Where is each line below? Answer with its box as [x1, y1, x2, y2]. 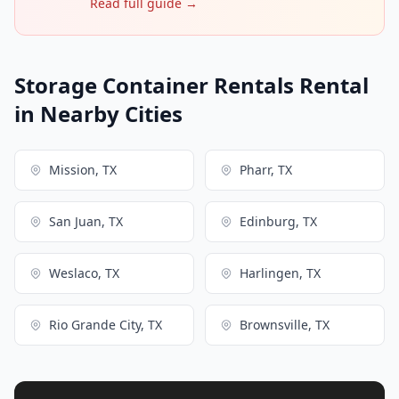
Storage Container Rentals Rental [14, 69, 369, 100]
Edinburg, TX [240, 212, 317, 230]
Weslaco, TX [49, 264, 119, 281]
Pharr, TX [240, 160, 292, 178]
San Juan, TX [49, 212, 123, 230]
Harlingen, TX [240, 264, 321, 281]
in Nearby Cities [14, 98, 183, 128]
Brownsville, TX [240, 315, 330, 333]
